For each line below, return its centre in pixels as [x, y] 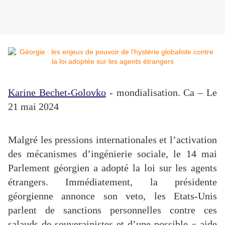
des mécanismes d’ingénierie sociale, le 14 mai [113, 154]
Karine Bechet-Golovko [57, 93]
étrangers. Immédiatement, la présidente [113, 182]
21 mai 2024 [33, 107]
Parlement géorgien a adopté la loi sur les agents [113, 168]
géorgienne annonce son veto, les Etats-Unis [113, 196]
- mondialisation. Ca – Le [161, 93]
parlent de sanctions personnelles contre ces [113, 210]
